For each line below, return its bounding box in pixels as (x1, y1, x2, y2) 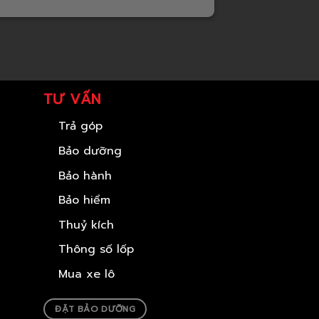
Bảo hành (58, 167, 112, 184)
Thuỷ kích (58, 216, 114, 234)
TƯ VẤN (43, 88, 100, 110)
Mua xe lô (58, 266, 115, 283)
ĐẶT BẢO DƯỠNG (55, 302, 136, 315)
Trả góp (58, 117, 103, 135)
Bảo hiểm (58, 192, 110, 209)
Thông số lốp (58, 241, 134, 258)
